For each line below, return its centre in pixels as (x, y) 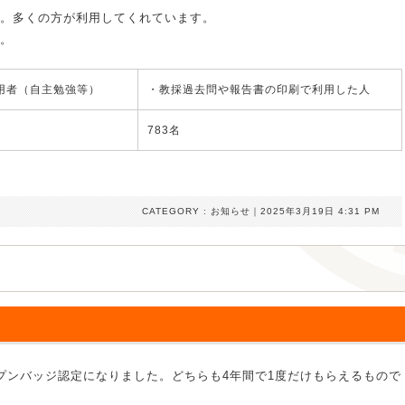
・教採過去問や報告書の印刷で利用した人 (259, 89)
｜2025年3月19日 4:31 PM (317, 211)
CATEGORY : (176, 211)
